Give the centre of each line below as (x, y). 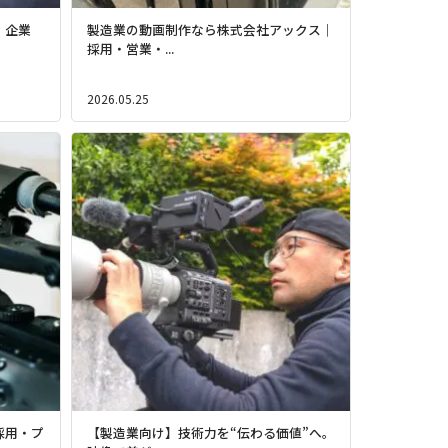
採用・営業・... (130, 48)
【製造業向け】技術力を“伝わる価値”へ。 (211, 433)
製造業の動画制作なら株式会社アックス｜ (210, 29)
